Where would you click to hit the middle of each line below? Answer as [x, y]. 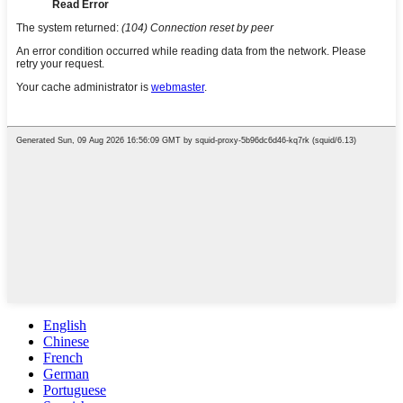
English [65, 326]
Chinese [66, 342]
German [66, 374]
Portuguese [75, 390]
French [63, 358]
